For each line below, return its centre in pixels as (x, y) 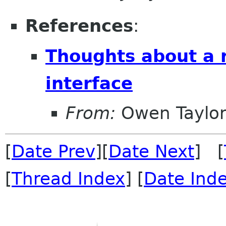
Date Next (151, 152)
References (79, 26)
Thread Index (68, 179)
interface (89, 83)
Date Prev (53, 152)
